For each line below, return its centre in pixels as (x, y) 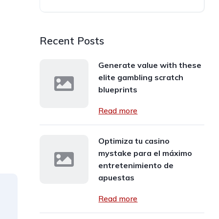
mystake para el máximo (145, 153)
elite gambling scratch (141, 77)
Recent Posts (72, 41)
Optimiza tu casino (134, 141)
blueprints (118, 89)
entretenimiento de (136, 165)
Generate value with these (150, 65)
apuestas (117, 177)
